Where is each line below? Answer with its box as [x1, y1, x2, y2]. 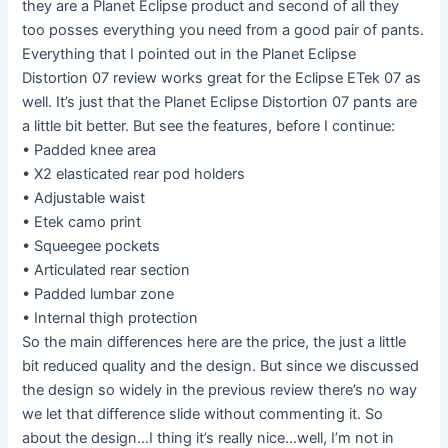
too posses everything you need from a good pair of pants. [22, 21, 425, 40]
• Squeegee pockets [22, 237, 161, 256]
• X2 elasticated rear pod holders [22, 165, 246, 184]
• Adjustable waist [22, 189, 146, 208]
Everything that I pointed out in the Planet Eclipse [22, 45, 357, 64]
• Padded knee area [22, 141, 157, 160]
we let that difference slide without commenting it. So [22, 405, 384, 424]
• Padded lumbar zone [22, 285, 175, 304]
